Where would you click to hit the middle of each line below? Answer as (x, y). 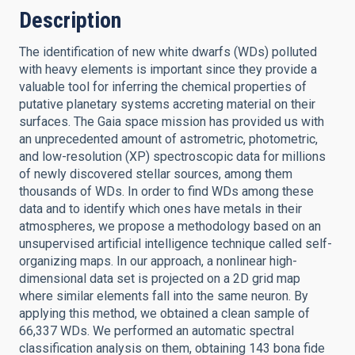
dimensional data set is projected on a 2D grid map (160, 279)
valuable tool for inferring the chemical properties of (163, 87)
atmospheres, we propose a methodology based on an (170, 226)
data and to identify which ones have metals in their (160, 209)
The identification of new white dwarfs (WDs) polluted (168, 52)
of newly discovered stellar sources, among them (156, 174)
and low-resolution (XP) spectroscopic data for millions (172, 157)
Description (70, 20)
